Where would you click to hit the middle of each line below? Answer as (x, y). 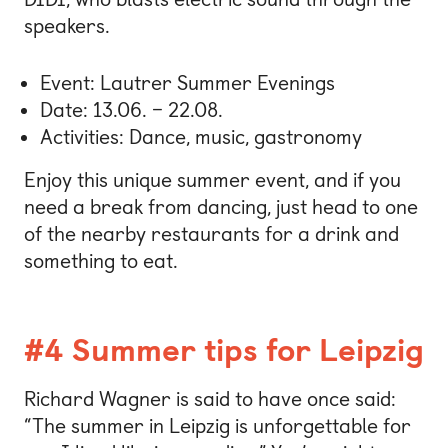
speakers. (67, 25)
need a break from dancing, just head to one (221, 207)
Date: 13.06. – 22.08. (131, 110)
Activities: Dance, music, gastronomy (201, 137)
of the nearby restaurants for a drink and (211, 234)
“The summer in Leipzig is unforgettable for (217, 425)
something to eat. (101, 261)
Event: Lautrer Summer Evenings (187, 83)
